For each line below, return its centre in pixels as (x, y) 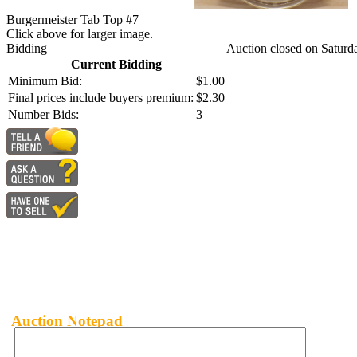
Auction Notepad (67, 321)
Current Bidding (116, 65)
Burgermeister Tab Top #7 (73, 20)
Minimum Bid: (45, 81)
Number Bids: (43, 115)
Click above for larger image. (80, 34)
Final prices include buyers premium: (101, 98)
